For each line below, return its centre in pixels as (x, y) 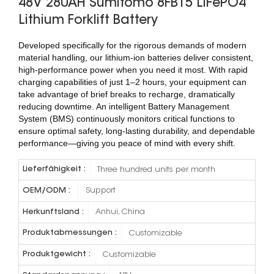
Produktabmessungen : (70, 233)
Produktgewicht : (57, 255)
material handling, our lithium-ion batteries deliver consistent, (136, 57)
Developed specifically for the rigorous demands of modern (132, 45)
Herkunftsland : (54, 212)
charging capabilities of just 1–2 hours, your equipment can (132, 82)
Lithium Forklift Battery (88, 20)
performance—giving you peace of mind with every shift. (127, 143)
